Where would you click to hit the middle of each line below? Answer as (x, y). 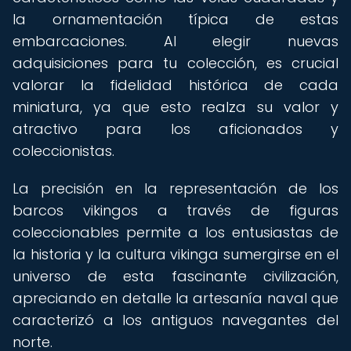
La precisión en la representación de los (175, 188)
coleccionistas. (63, 151)
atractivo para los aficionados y (175, 129)
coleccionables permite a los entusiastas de (175, 232)
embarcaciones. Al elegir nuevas (175, 41)
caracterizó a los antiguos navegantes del (175, 320)
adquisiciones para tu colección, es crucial (175, 63)
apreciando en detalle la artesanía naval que (175, 298)
